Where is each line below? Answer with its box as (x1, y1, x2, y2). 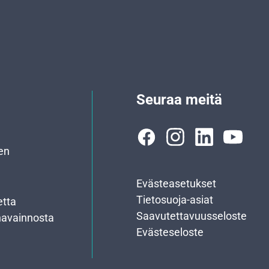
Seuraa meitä (136, 91, 222, 108)
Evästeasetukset (136, 177, 216, 190)
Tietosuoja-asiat (136, 193, 213, 206)
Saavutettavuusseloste (136, 209, 247, 222)
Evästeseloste (136, 225, 204, 238)
